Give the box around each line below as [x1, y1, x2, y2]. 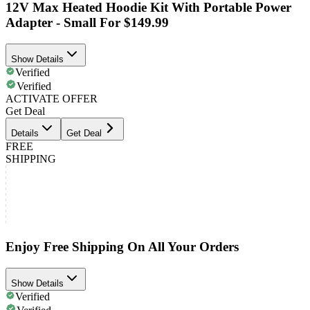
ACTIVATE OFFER [6, 93, 98, 105]
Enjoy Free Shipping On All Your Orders [6, 239, 239, 254]
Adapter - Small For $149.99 [6, 15, 169, 30]
